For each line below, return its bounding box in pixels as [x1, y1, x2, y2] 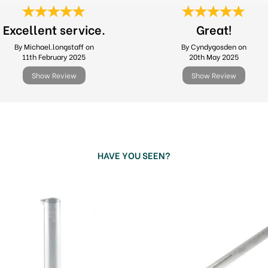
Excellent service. [2, 20, 105, 38]
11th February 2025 [22, 51, 86, 62]
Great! [196, 20, 232, 38]
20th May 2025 [188, 51, 239, 62]
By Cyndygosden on [181, 41, 246, 51]
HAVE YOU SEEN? [98, 148, 170, 162]
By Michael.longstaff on [14, 41, 94, 51]
